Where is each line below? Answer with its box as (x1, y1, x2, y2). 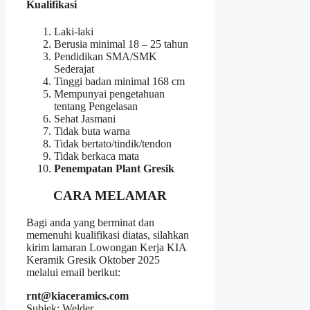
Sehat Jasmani (54, 113, 116, 125)
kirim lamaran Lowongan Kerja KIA (26, 241, 186, 253)
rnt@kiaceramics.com (26, 289, 129, 302)
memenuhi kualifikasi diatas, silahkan (26, 228, 189, 241)
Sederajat (54, 63, 94, 75)
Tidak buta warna (54, 125, 130, 138)
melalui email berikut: (26, 266, 120, 278)
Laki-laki (54, 26, 93, 38)
